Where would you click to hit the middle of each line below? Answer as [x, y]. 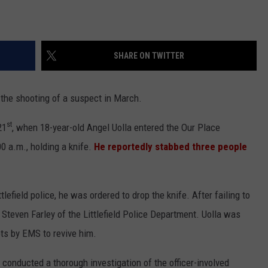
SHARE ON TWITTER [149, 55]
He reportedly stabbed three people [170, 146]
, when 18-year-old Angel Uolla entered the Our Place [116, 127]
